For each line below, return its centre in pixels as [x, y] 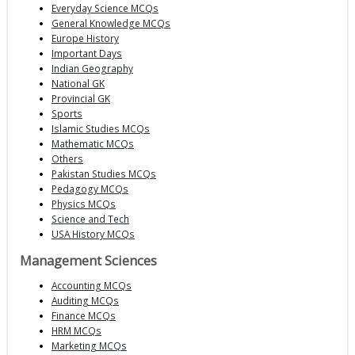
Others [67, 159]
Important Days [87, 53]
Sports [67, 114]
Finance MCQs [84, 316]
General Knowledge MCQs [111, 23]
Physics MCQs [84, 204]
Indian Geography [92, 69]
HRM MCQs [76, 331]
